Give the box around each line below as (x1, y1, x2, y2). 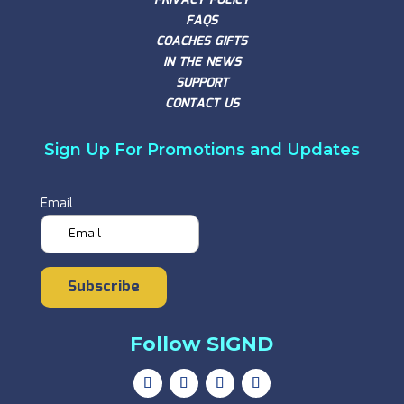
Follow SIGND (130, 331, 274, 356)
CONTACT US (164, 93, 239, 114)
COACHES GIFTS (156, 31, 248, 51)
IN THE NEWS (162, 51, 241, 72)
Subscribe (67, 274, 140, 299)
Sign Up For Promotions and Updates (43, 139, 360, 160)
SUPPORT (175, 72, 228, 93)
